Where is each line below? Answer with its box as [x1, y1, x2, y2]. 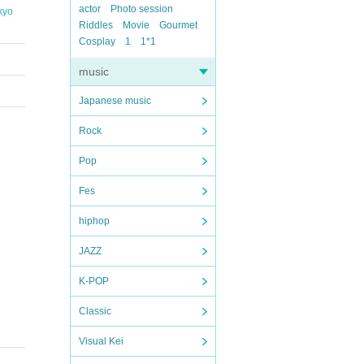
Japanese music [79, 95, 151, 106]
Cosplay [79, 36, 115, 47]
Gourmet [159, 19, 197, 31]
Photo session [110, 3, 173, 15]
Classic [79, 305, 111, 317]
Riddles [79, 19, 113, 31]
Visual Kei [79, 336, 123, 347]
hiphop [79, 215, 110, 227]
